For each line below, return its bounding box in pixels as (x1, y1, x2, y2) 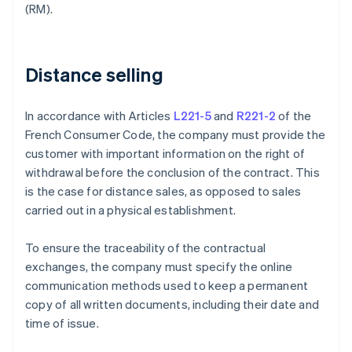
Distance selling (25, 62, 163, 87)
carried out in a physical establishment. (25, 202, 236, 218)
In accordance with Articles (25, 108, 174, 124)
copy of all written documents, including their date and (25, 296, 320, 313)
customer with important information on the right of (25, 145, 306, 162)
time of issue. (25, 315, 99, 332)
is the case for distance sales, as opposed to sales (25, 183, 302, 200)
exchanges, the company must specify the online (25, 258, 293, 275)
